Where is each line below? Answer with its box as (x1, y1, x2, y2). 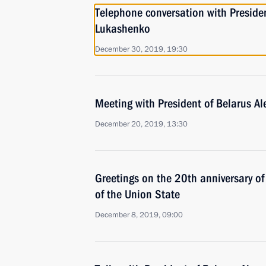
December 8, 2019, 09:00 (95, 210, 183, 220)
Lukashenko (95, 21, 150, 36)
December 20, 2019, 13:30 (95, 119, 188, 129)
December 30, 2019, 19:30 (95, 44, 188, 55)
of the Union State (95, 187, 180, 201)
